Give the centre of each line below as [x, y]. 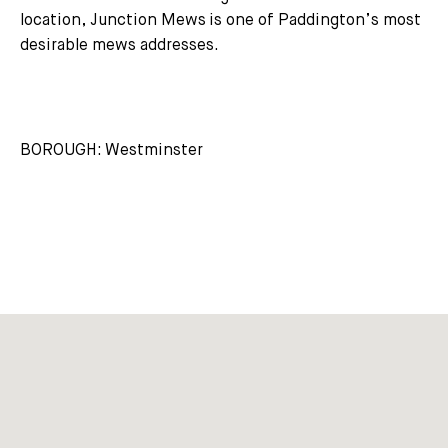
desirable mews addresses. [119, 45]
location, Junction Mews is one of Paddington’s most [220, 20]
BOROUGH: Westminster [111, 150]
